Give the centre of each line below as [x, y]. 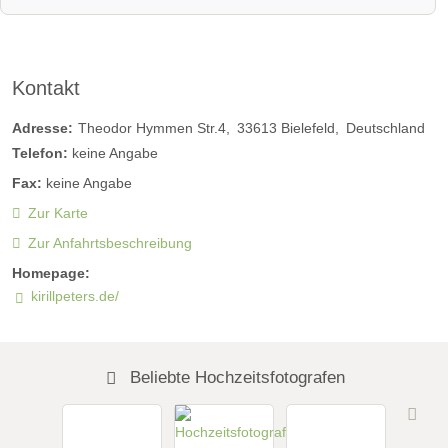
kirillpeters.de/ [74, 296]
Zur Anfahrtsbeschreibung [109, 243]
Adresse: [42, 127]
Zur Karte [57, 212]
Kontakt [46, 88]
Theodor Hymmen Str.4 [152, 127]
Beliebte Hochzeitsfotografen [235, 377]
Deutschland [385, 127]
